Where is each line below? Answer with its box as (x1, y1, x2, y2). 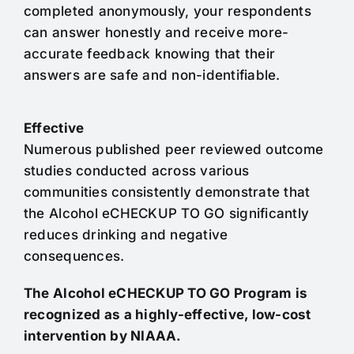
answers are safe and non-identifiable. (23, 67, 281, 84)
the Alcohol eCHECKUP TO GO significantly (23, 205, 310, 222)
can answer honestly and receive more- (23, 24, 289, 41)
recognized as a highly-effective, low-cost (23, 307, 311, 323)
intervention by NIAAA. (23, 328, 182, 345)
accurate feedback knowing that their (23, 46, 276, 62)
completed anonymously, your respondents (23, 3, 311, 20)
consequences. (23, 248, 125, 265)
